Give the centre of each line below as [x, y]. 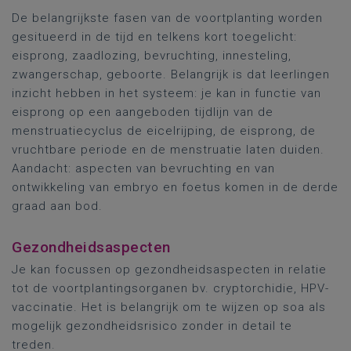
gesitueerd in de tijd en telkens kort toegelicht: [154, 37]
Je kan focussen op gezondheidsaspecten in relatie [169, 270]
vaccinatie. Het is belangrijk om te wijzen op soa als [169, 307]
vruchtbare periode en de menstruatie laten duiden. [168, 150]
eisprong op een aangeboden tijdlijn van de [143, 112]
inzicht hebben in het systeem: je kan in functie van [166, 93]
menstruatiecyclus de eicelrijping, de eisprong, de [164, 131]
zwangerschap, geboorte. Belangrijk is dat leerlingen [171, 74]
